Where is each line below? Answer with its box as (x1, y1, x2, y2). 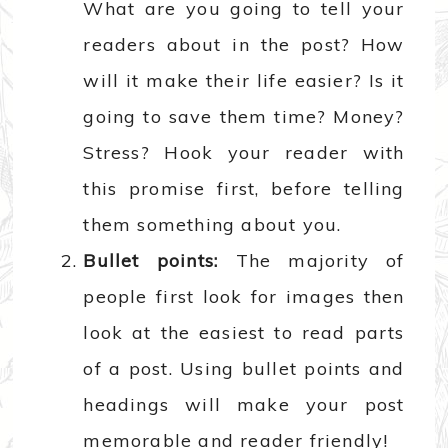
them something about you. (83, 213, 342, 237)
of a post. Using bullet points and (83, 357, 405, 381)
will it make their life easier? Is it (83, 69, 405, 93)
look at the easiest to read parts (83, 321, 405, 345)
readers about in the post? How (83, 33, 405, 57)
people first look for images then (83, 285, 405, 309)
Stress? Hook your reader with (83, 141, 405, 165)
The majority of (235, 249, 405, 273)
